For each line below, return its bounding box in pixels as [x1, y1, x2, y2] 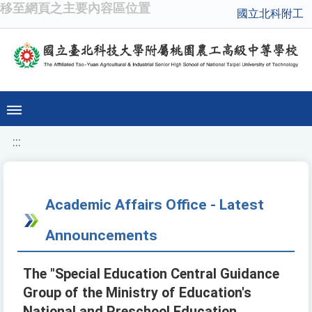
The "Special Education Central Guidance [23, 266, 279, 283]
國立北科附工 [237, 7, 304, 20]
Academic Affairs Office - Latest [45, 196, 264, 214]
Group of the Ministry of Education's [23, 285, 251, 302]
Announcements [45, 226, 157, 244]
